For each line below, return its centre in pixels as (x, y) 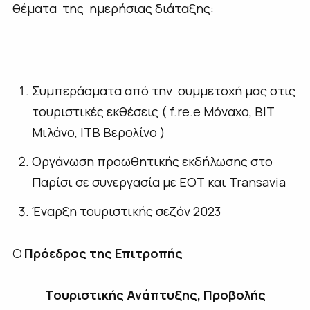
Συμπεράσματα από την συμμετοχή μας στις (163, 91)
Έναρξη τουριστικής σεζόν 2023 (127, 211)
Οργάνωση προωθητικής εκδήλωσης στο (152, 162)
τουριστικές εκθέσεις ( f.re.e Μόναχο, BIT (154, 112)
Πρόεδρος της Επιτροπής (102, 254)
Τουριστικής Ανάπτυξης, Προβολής (155, 295)
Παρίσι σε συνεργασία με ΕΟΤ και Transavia (158, 182)
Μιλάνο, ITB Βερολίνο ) (98, 133)
